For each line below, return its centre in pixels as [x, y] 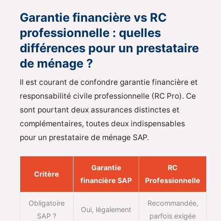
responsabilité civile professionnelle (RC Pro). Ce [108, 96]
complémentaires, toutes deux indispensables [102, 124]
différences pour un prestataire [109, 48]
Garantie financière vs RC [93, 17]
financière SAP [106, 181]
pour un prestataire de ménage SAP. [84, 138]
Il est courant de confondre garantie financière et [109, 82]
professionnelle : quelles [90, 33]
